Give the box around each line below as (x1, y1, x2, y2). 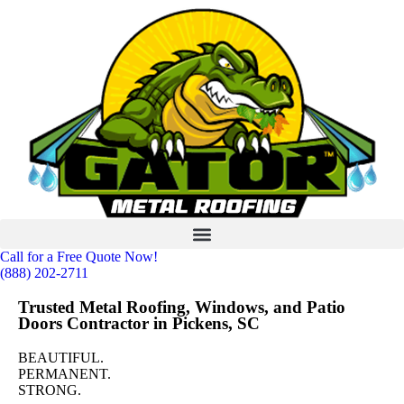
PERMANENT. (18, 366, 111, 381)
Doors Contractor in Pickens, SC (18, 314, 260, 333)
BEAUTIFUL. (18, 350, 104, 365)
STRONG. (18, 382, 81, 398)
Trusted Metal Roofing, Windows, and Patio (18, 298, 345, 317)
